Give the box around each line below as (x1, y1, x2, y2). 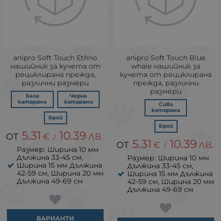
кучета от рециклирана (120, 70, 212, 79)
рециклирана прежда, (15, 70, 96, 79)
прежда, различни (133, 78, 199, 87)
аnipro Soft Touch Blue (126, 53, 205, 62)
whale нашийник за (131, 61, 200, 71)
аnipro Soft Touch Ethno (13, 53, 97, 62)
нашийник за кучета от (10, 61, 101, 71)
